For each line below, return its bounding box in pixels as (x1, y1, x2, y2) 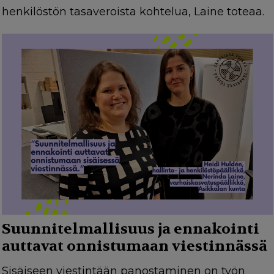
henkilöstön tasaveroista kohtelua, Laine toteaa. (1, 5, 264, 19)
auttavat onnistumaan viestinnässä (1, 236, 267, 256)
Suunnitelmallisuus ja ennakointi (1, 219, 259, 239)
